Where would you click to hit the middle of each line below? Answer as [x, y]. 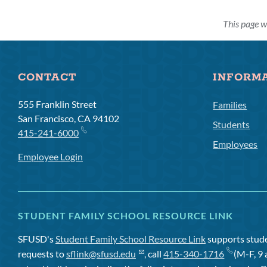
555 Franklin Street [57, 104]
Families [230, 105]
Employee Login [50, 157]
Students [232, 125]
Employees [235, 144]
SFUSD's [37, 239]
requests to [42, 254]
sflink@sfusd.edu [101, 254]
